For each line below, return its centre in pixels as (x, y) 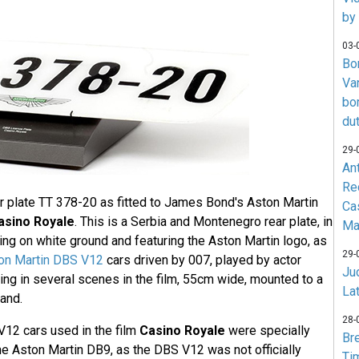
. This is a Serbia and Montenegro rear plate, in (203, 222)
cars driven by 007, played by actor (202, 260)
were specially (267, 331)
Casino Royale (182, 331)
